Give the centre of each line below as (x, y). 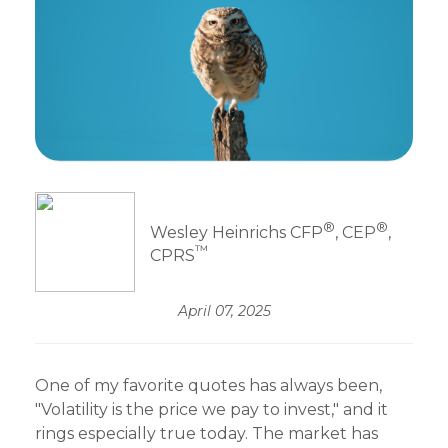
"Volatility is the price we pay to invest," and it (211, 410)
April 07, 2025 (224, 311)
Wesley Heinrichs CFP (236, 233)
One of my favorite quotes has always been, (208, 386)
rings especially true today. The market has (206, 434)
